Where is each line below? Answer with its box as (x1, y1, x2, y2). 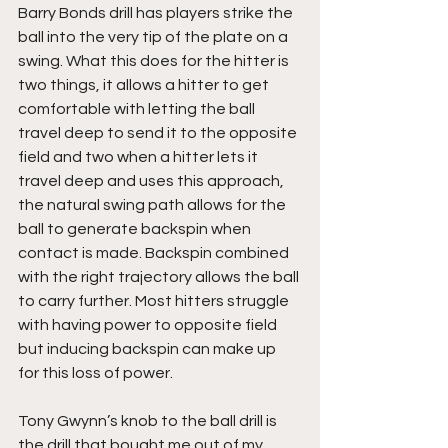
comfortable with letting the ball (18, 100, 258, 117)
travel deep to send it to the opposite (18, 124, 300, 141)
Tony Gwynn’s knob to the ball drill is (18, 412, 280, 429)
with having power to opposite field (18, 316, 280, 333)
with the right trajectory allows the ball (18, 268, 302, 285)
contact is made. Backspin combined (18, 244, 292, 261)
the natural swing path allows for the (18, 196, 289, 213)
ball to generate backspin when (18, 220, 254, 237)
